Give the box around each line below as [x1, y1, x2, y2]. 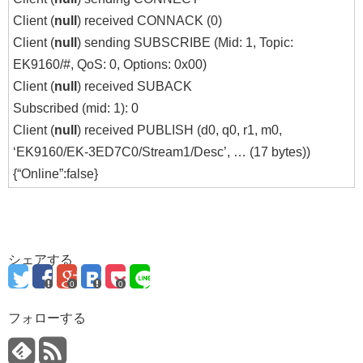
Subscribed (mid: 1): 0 [13, 101, 139, 116]
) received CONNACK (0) [77, 14, 222, 28]
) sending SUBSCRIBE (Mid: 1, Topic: [77, 36, 293, 50]
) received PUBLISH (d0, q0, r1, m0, [77, 123, 282, 138]
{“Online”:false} [13, 167, 98, 181]
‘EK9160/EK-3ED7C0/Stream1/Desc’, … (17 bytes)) [13, 145, 310, 160]
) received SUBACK [77, 79, 192, 94]
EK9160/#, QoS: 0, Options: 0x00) [13, 58, 207, 72]
